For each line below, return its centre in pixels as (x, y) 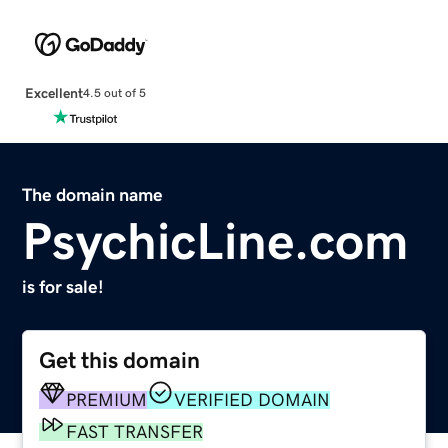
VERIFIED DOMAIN (252, 399)
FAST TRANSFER (135, 431)
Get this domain (120, 360)
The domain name (93, 194)
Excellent (53, 92)
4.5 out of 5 (114, 93)
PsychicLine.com (216, 240)
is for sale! (63, 286)
